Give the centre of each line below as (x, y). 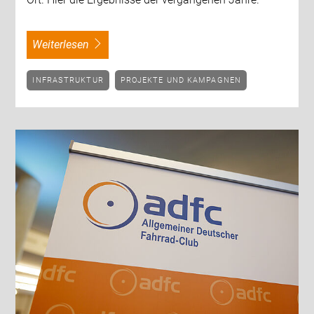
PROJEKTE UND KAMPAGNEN (183, 80)
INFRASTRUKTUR (69, 80)
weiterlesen (66, 45)
